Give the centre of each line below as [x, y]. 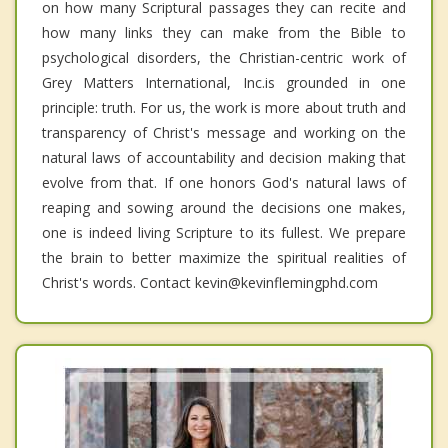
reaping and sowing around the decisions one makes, [224, 207]
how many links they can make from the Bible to [224, 32]
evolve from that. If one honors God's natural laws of [224, 182]
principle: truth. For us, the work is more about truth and [224, 107]
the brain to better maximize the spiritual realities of [224, 257]
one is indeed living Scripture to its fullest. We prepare [224, 232]
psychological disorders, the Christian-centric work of [224, 57]
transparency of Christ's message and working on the [224, 132]
